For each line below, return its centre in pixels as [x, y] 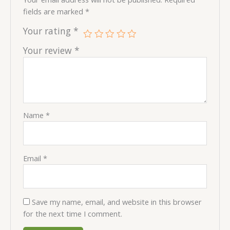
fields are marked [54, 11]
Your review [49, 50]
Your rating [49, 31]
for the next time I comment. [73, 213]
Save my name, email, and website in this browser [117, 202]
